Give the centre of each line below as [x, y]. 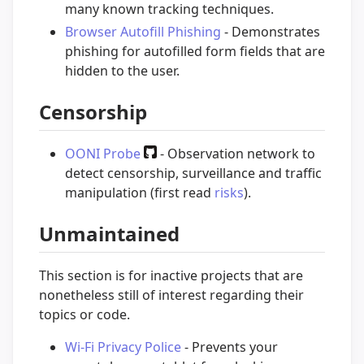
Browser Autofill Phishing [143, 31]
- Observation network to [236, 153]
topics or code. [84, 315]
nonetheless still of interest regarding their [171, 295]
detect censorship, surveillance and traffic [193, 173]
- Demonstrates [271, 31]
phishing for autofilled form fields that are [195, 51]
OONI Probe [103, 153]
